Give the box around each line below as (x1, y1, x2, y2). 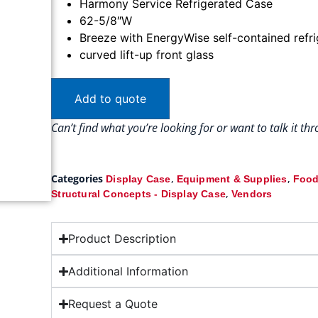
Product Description (68, 231, 177, 246)
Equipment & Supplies (176, 173, 287, 185)
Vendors (231, 188, 273, 200)
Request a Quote (68, 297, 158, 312)
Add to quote (75, 92, 147, 106)
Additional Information (68, 264, 189, 279)
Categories (51, 172, 104, 186)
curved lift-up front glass (79, 48, 214, 62)
